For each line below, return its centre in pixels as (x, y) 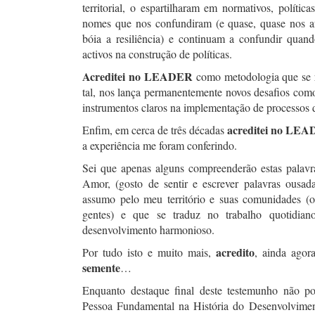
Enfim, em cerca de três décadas (155, 130)
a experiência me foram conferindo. (161, 145)
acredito (235, 252)
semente (101, 268)
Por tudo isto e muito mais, (149, 252)
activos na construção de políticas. (157, 54)
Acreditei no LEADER (139, 76)
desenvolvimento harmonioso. (150, 230)
